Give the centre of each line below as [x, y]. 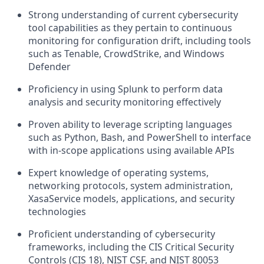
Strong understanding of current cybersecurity [133, 14]
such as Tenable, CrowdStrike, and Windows [126, 53]
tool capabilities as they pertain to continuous [130, 27]
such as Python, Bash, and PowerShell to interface [140, 137]
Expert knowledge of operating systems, [118, 172]
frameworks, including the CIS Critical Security [131, 247]
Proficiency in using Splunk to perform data [126, 89]
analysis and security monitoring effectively [125, 102]
